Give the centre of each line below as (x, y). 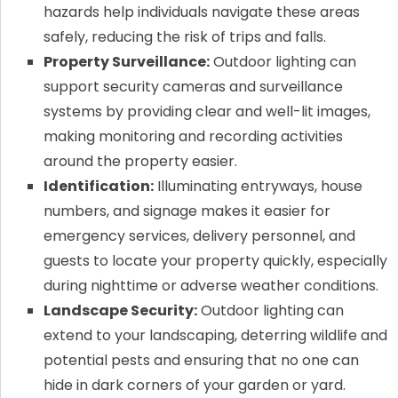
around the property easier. (140, 162)
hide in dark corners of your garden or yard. (194, 386)
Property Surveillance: (126, 62)
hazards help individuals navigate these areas (201, 12)
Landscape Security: (120, 311)
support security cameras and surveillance (193, 87)
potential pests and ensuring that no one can (201, 361)
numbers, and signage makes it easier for (187, 211)
